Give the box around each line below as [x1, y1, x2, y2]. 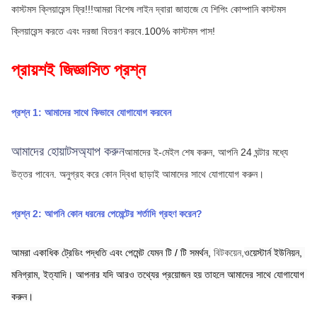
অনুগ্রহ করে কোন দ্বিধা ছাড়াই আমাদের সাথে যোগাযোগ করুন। [59, 168, 264, 180]
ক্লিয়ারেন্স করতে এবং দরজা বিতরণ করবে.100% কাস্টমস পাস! [11, 25, 215, 38]
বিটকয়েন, [214, 246, 244, 258]
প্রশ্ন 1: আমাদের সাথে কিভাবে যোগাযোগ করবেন [11, 106, 171, 118]
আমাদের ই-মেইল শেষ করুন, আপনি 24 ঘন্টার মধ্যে [125, 146, 288, 158]
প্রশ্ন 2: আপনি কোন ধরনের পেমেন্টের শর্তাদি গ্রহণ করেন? [11, 207, 202, 219]
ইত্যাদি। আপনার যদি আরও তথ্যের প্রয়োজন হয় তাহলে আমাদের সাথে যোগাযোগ [43, 268, 304, 280]
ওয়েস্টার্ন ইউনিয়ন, [244, 246, 302, 258]
